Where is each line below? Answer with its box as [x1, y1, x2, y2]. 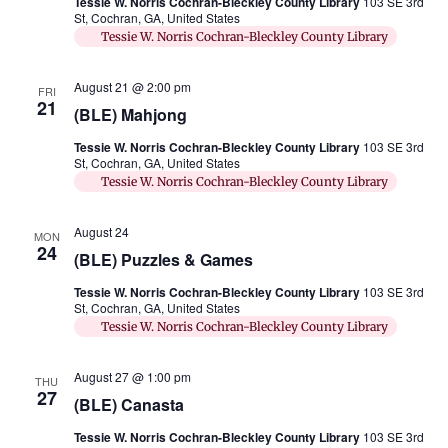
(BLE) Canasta [73, 393, 184, 417]
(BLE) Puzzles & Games [73, 248, 253, 272]
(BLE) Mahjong [73, 103, 187, 127]
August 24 [73, 223, 129, 241]
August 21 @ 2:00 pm [73, 78, 191, 96]
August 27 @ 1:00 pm [73, 368, 191, 386]
